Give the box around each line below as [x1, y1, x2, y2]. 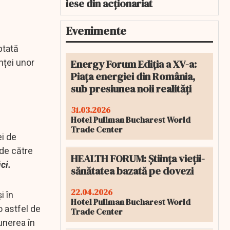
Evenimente [66, 23, 126, 39]
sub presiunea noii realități [71, 82, 191, 96]
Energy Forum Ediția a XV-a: [71, 57, 197, 71]
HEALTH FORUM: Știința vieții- [71, 151, 205, 166]
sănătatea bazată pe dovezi [71, 164, 194, 178]
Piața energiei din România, [71, 69, 195, 84]
